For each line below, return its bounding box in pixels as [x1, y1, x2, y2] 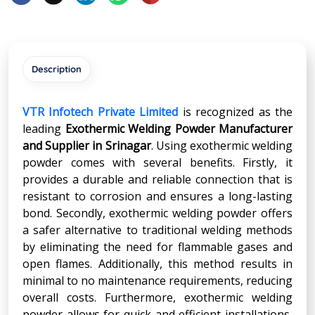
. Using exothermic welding [150, 137, 293, 153]
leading [22, 120, 65, 136]
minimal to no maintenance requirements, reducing [22, 272, 292, 288]
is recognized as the [178, 103, 293, 120]
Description [32, 63, 82, 75]
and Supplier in [22, 137, 103, 153]
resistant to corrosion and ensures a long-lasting [22, 188, 292, 204]
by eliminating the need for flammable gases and [22, 238, 292, 255]
